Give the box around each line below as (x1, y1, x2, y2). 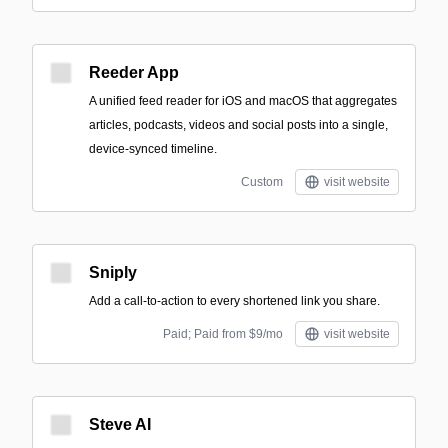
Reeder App (89, 64, 179, 81)
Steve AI (89, 416, 151, 433)
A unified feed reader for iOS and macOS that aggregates (89, 94, 397, 108)
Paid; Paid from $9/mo (163, 327, 283, 341)
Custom (241, 175, 283, 189)
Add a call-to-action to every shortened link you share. (89, 294, 380, 308)
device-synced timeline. (89, 142, 217, 156)
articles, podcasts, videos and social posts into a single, (89, 118, 388, 132)
